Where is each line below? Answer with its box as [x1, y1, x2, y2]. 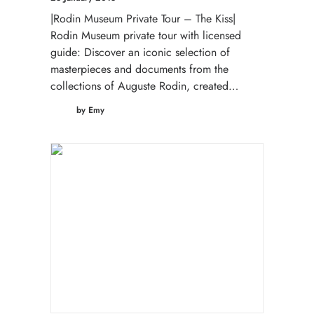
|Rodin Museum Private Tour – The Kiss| [50, 10, 235, 27]
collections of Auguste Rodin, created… [50, 77, 238, 94]
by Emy [76, 104, 104, 117]
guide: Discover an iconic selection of [50, 43, 230, 60]
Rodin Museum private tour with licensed [50, 27, 241, 43]
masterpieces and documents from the [50, 60, 228, 77]
